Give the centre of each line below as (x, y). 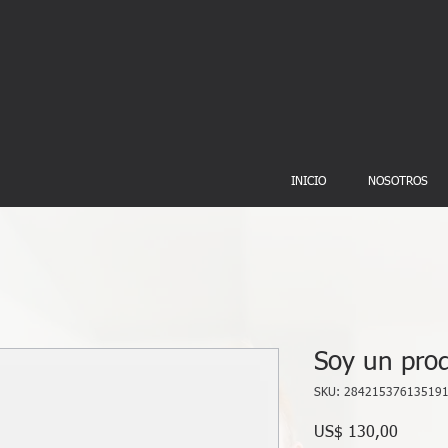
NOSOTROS (398, 182)
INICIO (308, 182)
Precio (418, 432)
